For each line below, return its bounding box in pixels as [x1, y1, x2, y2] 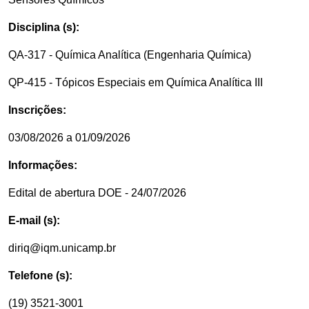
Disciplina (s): [8, 21, 79, 33]
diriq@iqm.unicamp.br [8, 242, 116, 254]
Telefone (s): [8, 270, 72, 281]
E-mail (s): [8, 215, 60, 226]
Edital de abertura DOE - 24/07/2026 [8, 187, 186, 199]
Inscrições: [8, 104, 66, 116]
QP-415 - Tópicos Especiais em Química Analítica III [8, 77, 263, 88]
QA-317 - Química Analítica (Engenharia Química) [8, 49, 251, 61]
